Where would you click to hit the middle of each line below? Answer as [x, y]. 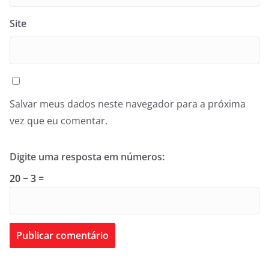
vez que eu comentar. [59, 121]
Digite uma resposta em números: [87, 157]
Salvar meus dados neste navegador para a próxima [128, 104]
